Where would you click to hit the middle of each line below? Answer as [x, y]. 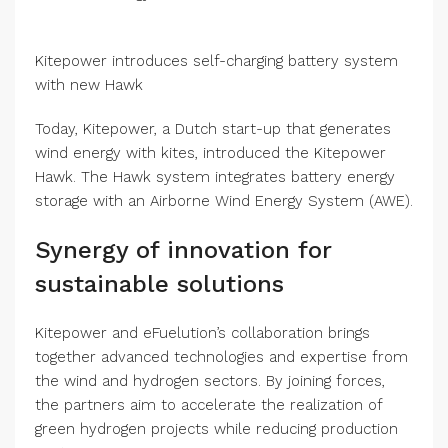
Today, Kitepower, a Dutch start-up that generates [213, 129]
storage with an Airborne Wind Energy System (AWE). [224, 201]
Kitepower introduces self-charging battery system [216, 61]
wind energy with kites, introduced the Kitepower [210, 153]
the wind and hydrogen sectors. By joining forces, [210, 381]
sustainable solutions [159, 284]
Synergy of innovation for [183, 250]
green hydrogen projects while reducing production [216, 429]
